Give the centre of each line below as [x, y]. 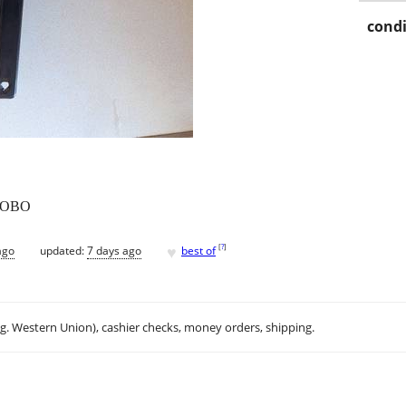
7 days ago [114, 250]
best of [198, 250]
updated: [63, 250]
